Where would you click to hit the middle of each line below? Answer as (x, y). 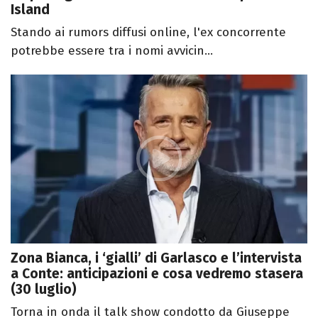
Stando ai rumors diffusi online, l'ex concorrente (148, 32)
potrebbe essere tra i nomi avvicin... (112, 50)
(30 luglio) (44, 290)
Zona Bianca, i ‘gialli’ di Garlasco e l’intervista (156, 258)
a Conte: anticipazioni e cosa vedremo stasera (157, 274)
